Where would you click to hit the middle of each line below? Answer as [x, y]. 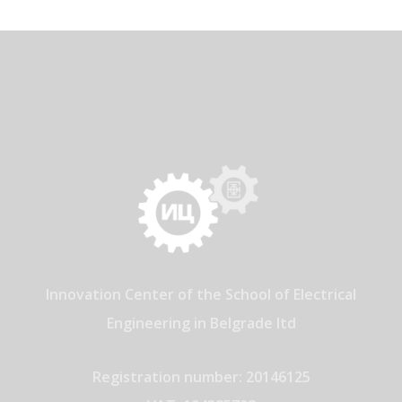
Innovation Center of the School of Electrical [201, 295]
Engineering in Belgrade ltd [201, 323]
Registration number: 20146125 [201, 376]
